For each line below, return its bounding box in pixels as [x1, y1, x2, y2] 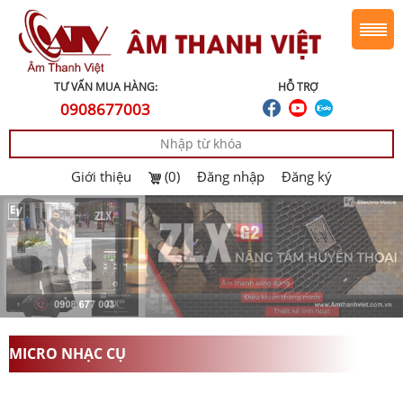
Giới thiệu [71, 166, 131, 185]
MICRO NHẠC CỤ [9, 343, 126, 363]
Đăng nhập [197, 166, 264, 185]
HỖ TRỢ [278, 78, 318, 94]
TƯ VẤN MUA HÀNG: [53, 78, 157, 94]
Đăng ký [282, 166, 332, 185]
